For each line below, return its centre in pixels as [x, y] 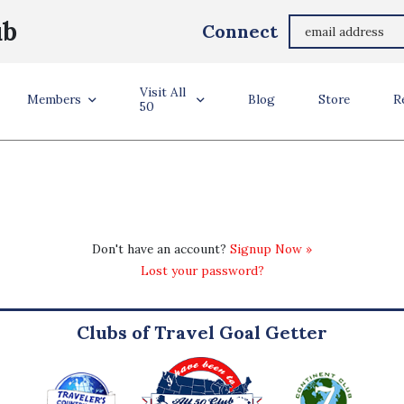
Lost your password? [202, 271]
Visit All [163, 92]
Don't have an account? [161, 249]
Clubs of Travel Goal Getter [202, 333]
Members [55, 99]
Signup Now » [271, 249]
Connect [240, 31]
